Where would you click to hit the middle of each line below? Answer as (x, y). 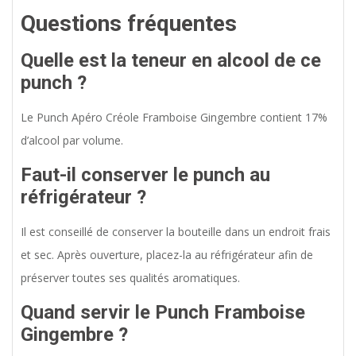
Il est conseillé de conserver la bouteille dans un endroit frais (176, 232)
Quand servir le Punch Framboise (163, 313)
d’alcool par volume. (72, 141)
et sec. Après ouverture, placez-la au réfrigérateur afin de (167, 255)
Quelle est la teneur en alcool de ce (171, 61)
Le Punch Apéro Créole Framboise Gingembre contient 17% (174, 118)
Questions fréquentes (129, 24)
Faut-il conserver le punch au (145, 175)
